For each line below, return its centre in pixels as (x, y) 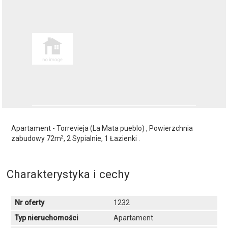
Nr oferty (30, 203)
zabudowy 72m (36, 139)
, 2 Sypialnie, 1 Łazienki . (102, 139)
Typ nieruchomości (47, 218)
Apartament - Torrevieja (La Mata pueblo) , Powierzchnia (102, 129)
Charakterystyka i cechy (68, 174)
